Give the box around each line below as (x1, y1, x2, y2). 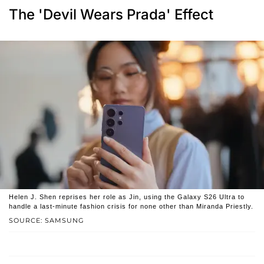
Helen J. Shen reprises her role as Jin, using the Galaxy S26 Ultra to (9, 193, 245, 201)
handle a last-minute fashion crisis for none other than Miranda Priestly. (9, 203, 253, 210)
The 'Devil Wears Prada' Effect (9, 6, 213, 24)
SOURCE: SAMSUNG (9, 216, 84, 225)
